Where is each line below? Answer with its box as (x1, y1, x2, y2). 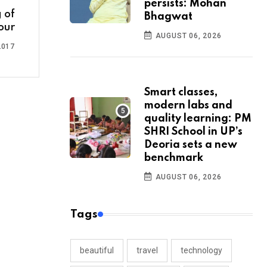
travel (136, 246, 158, 256)
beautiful (80, 246, 114, 256)
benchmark (144, 153, 203, 164)
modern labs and (144, 100, 232, 111)
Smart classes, (144, 87, 218, 98)
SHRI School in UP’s (144, 126, 243, 138)
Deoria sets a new (144, 139, 237, 151)
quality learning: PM (144, 113, 252, 125)
